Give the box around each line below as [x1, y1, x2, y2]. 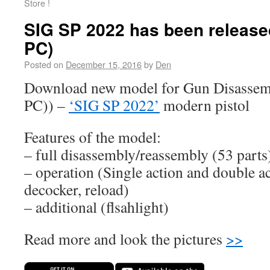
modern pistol [160, 95, 250, 115]
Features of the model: [24, 127, 161, 147]
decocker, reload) [24, 179, 129, 199]
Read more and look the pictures [24, 228, 226, 249]
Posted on [24, 58, 63, 71]
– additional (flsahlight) [24, 196, 169, 217]
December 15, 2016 [66, 58, 142, 71]
